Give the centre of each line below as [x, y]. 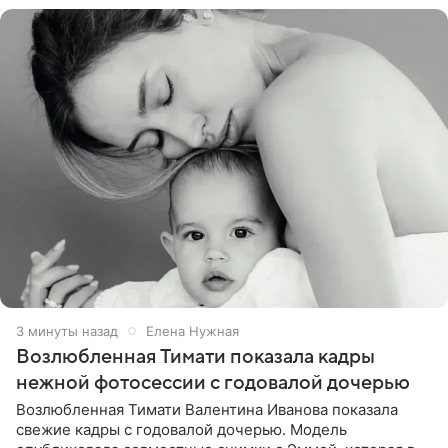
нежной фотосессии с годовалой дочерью [213, 382]
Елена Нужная [192, 330]
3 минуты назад [67, 330]
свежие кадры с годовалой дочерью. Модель [181, 429]
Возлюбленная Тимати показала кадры [195, 356]
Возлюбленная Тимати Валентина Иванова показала [207, 409]
